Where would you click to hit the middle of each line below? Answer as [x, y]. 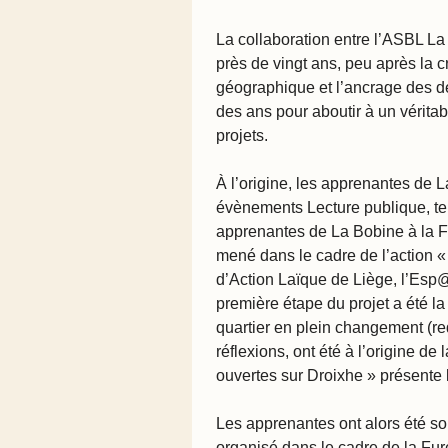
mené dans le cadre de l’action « [331, 255]
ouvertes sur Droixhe [289, 375]
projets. [242, 135]
